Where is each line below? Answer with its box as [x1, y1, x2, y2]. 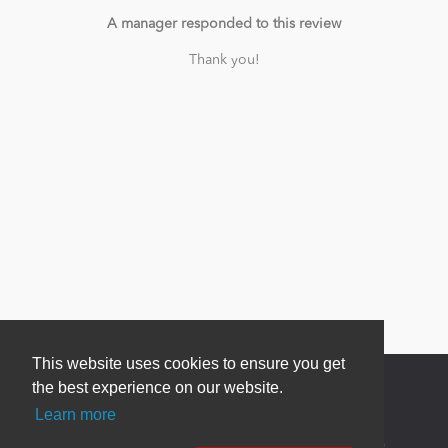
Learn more [35, 406, 117, 424]
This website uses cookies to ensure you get [32, 355, 345, 373]
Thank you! [188, 53, 260, 68]
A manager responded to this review [107, 17, 341, 32]
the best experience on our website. [32, 379, 283, 397]
